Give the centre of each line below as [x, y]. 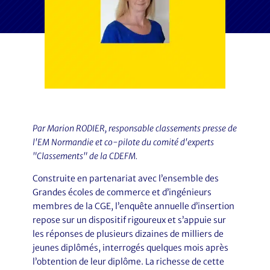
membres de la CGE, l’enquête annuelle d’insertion [133, 206]
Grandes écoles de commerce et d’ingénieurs [122, 192]
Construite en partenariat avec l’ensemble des [125, 178]
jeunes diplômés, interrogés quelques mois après [130, 248]
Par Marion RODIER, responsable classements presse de [134, 128]
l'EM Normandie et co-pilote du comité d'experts [123, 142]
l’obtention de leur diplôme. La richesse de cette [128, 262]
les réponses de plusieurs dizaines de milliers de [128, 234]
